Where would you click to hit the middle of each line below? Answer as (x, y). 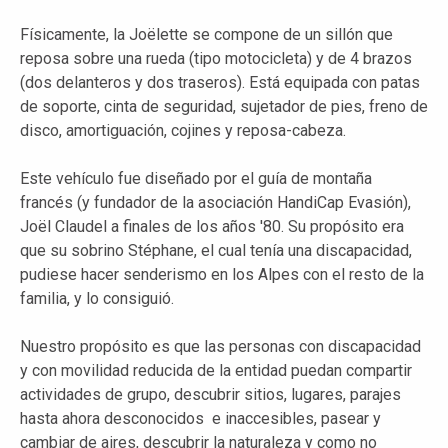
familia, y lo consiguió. (97, 299)
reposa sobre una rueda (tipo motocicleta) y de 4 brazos (216, 59)
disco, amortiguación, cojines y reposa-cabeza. (183, 131)
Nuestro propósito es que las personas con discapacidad (220, 347)
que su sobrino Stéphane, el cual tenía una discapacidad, (216, 251)
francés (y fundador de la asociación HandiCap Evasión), (215, 203)
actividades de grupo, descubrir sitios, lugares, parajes (210, 395)
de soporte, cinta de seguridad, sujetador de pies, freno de (224, 107)
